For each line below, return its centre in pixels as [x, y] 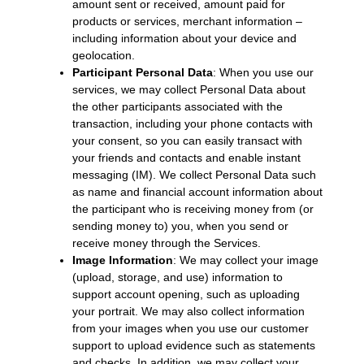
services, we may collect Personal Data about [188, 90]
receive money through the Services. [166, 243]
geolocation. [103, 56]
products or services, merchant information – [187, 22]
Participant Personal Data [142, 73]
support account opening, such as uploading [186, 295]
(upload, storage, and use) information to [177, 277]
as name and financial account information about [197, 192]
